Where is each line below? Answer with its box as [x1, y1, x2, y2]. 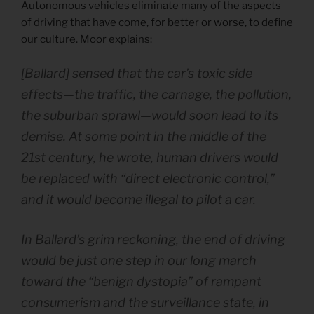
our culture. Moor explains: [21, 32, 152, 46]
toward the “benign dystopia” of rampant [21, 274, 261, 289]
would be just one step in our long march [21, 253, 257, 268]
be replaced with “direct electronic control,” [21, 171, 275, 186]
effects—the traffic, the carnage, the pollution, [21, 87, 292, 102]
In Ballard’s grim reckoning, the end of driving [21, 232, 285, 247]
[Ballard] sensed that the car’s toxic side [21, 66, 252, 81]
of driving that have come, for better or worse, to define [21, 15, 293, 29]
